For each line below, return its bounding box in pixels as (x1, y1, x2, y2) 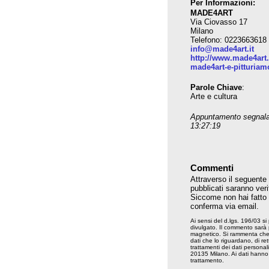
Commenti (190, 163, 234, 173)
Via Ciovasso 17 (190, 17, 247, 26)
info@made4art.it (190, 44, 254, 53)
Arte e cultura (190, 92, 237, 101)
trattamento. (190, 257, 224, 264)
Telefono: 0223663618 (190, 35, 267, 44)
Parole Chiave (190, 83, 242, 92)
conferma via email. (190, 202, 259, 211)
